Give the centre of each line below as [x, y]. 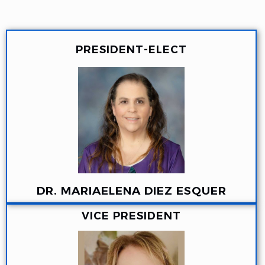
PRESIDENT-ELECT [131, 50]
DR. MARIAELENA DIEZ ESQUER [131, 191]
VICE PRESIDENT [131, 216]
